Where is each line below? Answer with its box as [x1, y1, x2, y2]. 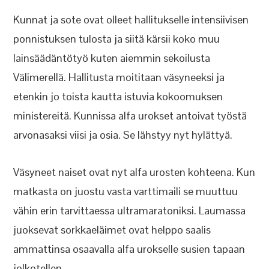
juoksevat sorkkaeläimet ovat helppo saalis [13, 223, 211, 237]
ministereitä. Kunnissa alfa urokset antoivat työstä [13, 109, 247, 122]
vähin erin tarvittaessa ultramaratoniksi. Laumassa [13, 204, 246, 217]
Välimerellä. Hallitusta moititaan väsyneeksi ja [13, 70, 225, 84]
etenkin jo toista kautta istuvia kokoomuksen [13, 89, 223, 103]
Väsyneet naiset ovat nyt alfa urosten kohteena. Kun [13, 165, 256, 179]
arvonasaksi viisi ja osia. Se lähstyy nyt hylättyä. [13, 128, 233, 142]
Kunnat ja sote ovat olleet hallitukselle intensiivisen [13, 13, 249, 26]
